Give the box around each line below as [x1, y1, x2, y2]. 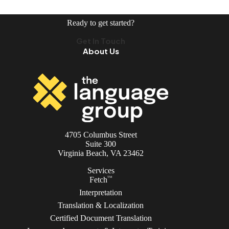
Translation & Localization [58, 201, 144, 210]
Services [87, 166, 114, 175]
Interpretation [79, 188, 123, 197]
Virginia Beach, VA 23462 [58, 149, 144, 158]
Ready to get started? [67, 18, 135, 28]
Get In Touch [76, 36, 126, 46]
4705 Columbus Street [64, 130, 137, 140]
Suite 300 [85, 140, 117, 149]
